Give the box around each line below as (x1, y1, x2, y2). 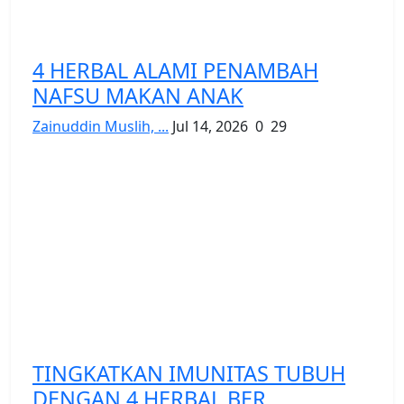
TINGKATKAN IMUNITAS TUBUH (32, 358, 345, 388)
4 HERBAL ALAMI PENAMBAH (32, 55, 318, 85)
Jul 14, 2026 (172, 115, 248, 136)
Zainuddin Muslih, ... (32, 115, 169, 136)
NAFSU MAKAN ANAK (32, 80, 243, 110)
